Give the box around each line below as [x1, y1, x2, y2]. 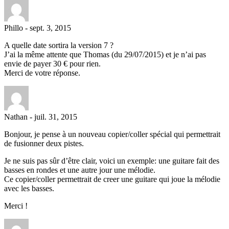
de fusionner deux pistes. [4, 139, 84, 148]
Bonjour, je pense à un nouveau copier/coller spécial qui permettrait [4, 129, 220, 139]
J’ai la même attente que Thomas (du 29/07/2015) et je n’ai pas [4, 50, 206, 59]
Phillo [4, 23, 23, 32]
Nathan [4, 112, 28, 121]
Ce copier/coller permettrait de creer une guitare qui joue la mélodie [4, 174, 220, 184]
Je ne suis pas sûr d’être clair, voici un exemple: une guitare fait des [4, 156, 219, 165]
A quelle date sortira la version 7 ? [4, 40, 113, 50]
